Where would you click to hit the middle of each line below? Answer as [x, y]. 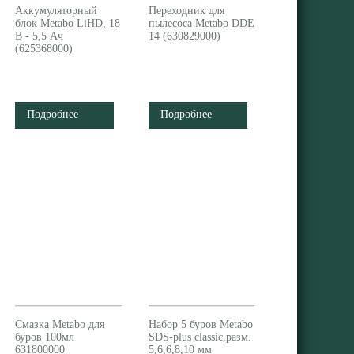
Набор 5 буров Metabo [200, 324]
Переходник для [186, 11]
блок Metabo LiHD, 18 [68, 23]
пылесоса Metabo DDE [201, 23]
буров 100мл [45, 337]
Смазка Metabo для [60, 324]
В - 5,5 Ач [40, 36]
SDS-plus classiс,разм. [200, 337]
